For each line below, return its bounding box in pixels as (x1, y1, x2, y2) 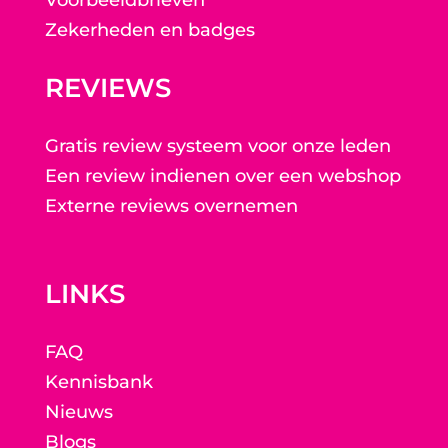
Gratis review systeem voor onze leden (44, 135, 391, 158)
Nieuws (44, 401, 113, 424)
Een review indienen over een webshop (44, 165, 401, 188)
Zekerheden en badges (44, 19, 255, 42)
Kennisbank (44, 371, 153, 394)
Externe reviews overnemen (44, 195, 298, 218)
